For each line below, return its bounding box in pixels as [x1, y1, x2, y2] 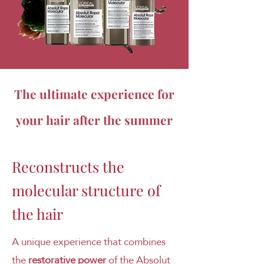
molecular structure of [12, 180, 160, 200]
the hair [12, 203, 63, 223]
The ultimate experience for [14, 85, 174, 102]
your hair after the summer [16, 111, 173, 128]
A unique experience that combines [12, 232, 166, 251]
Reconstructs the [12, 156, 124, 176]
